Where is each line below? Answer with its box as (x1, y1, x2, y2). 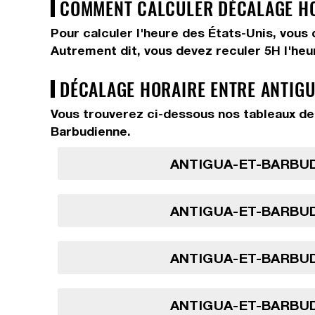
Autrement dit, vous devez (51, 43, 216, 58)
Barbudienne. (51, 124, 131, 139)
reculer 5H (216, 43, 284, 58)
